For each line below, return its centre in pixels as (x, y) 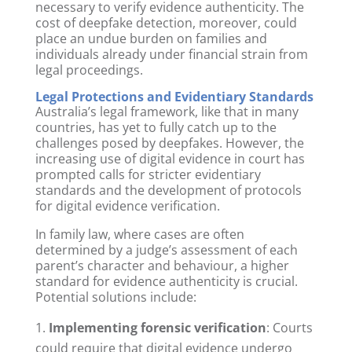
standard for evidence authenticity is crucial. (166, 281)
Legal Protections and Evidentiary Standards (174, 96)
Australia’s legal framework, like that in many (167, 111)
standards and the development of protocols (168, 190)
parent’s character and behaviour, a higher (162, 265)
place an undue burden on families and (151, 38)
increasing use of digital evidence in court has (170, 158)
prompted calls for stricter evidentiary (148, 174)
